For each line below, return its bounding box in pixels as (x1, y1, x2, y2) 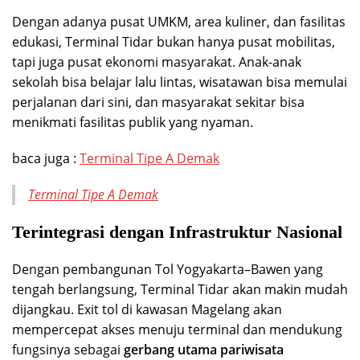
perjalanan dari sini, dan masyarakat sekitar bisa (12, 92, 305, 111)
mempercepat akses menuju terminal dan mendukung (12, 320, 342, 338)
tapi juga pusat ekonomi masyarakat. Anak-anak (12, 52, 301, 71)
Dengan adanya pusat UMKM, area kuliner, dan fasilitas (12, 12, 346, 31)
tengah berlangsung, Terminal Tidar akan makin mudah (12, 280, 348, 298)
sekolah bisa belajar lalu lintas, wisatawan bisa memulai (12, 72, 347, 91)
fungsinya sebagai (12, 340, 124, 358)
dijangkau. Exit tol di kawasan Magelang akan (12, 300, 282, 318)
